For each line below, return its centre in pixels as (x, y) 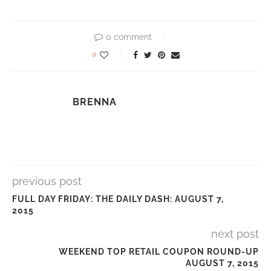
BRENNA (95, 102)
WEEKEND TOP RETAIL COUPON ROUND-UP (159, 252)
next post (235, 234)
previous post (47, 181)
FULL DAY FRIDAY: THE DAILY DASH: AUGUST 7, (118, 199)
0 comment (129, 37)
